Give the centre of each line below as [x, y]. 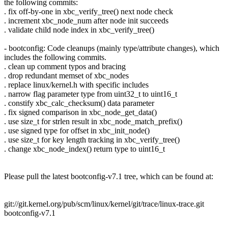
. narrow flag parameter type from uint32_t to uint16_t [91, 94]
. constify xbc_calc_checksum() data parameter [79, 103]
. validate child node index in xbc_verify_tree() [79, 30]
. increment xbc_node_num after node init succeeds [86, 20]
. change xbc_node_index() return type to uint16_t [84, 149]
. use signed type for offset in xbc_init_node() [77, 130]
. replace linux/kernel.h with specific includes [76, 84]
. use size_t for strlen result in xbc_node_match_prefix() [93, 121]
